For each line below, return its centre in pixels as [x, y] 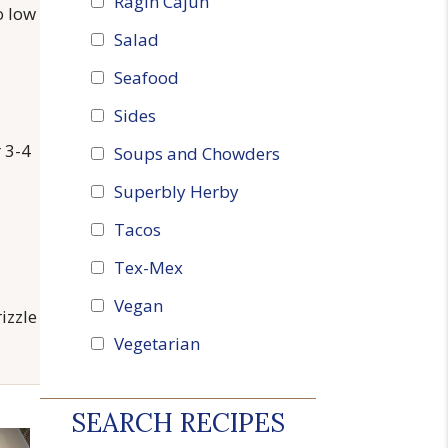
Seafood [146, 77]
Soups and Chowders [196, 153]
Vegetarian [156, 343]
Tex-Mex [148, 267]
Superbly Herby [176, 191]
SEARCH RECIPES [177, 423]
